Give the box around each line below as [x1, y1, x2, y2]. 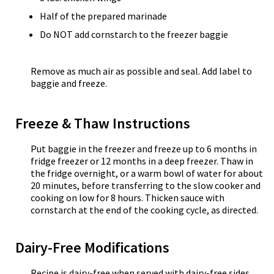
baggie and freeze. [31, 77, 107, 89]
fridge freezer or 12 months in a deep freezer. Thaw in [31, 155, 253, 167]
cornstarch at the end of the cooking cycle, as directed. [31, 204, 258, 216]
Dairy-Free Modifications [15, 238, 169, 257]
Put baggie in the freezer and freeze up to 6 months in [31, 143, 257, 155]
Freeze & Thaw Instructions [15, 114, 190, 133]
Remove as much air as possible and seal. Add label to [31, 65, 252, 77]
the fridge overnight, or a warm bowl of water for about [31, 167, 263, 179]
